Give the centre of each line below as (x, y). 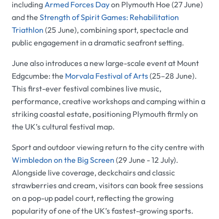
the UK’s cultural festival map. (63, 127)
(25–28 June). (173, 76)
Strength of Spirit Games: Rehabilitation (109, 17)
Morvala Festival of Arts (107, 76)
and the (26, 17)
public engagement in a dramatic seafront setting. (98, 43)
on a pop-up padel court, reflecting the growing (93, 198)
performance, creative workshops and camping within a (109, 101)
